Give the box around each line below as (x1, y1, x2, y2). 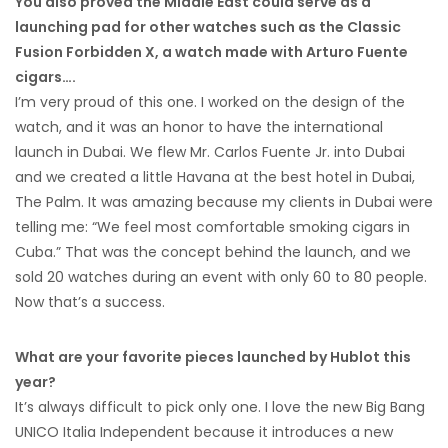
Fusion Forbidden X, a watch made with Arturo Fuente (15, 42, 408, 63)
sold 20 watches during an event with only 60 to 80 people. (15, 267, 427, 288)
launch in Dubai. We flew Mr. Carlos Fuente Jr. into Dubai (15, 142, 405, 163)
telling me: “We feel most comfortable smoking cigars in (15, 217, 410, 238)
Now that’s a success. (15, 292, 165, 313)
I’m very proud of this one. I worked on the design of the (15, 92, 405, 113)
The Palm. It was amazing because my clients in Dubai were (15, 192, 433, 213)
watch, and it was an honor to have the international (15, 117, 383, 138)
